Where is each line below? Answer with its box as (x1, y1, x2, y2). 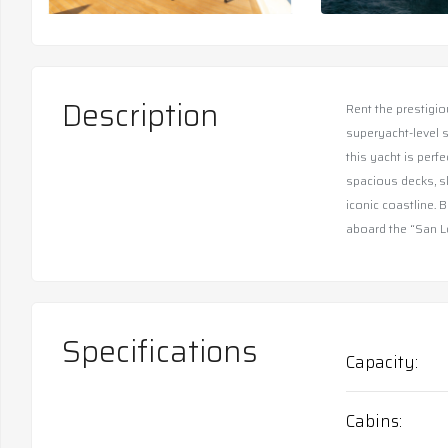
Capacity (345, 348, 415, 375)
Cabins (345, 407, 399, 434)
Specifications (62, 327, 258, 375)
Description (62, 91, 219, 139)
